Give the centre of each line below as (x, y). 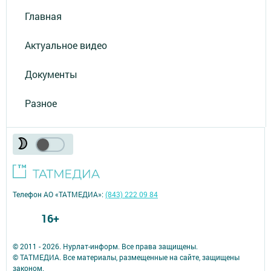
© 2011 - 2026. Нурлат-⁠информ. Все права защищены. (105, 246)
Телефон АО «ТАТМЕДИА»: (59, 194)
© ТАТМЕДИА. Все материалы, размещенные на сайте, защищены (126, 257)
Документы (51, 74)
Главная (43, 16)
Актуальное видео (66, 45)
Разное (41, 103)
